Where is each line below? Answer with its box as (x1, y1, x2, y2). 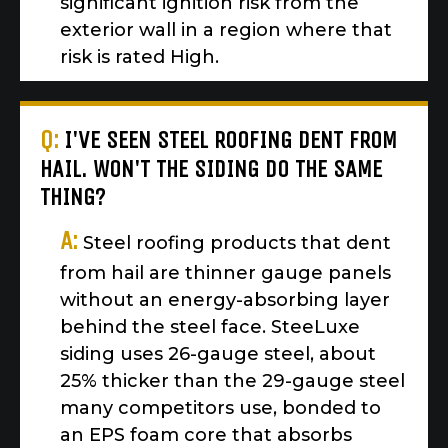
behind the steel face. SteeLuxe (60, 316, 360, 339)
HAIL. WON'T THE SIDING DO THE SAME (40, 155, 382, 184)
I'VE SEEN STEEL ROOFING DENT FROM (64, 126, 397, 155)
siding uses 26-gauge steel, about (60, 343, 376, 366)
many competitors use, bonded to (60, 397, 381, 420)
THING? (40, 183, 105, 212)
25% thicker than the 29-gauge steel (60, 370, 405, 393)
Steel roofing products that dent (83, 232, 391, 255)
